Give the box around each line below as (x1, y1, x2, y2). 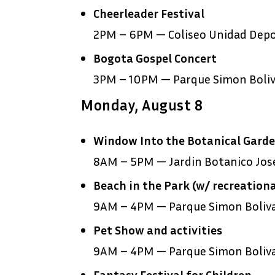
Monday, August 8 (81, 96, 203, 114)
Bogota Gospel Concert (93, 50, 217, 66)
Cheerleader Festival (93, 6, 204, 21)
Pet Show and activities (93, 222, 222, 238)
